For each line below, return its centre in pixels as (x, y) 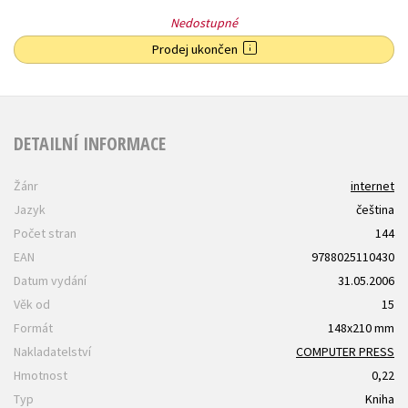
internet (372, 186)
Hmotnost (41, 376)
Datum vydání (50, 281)
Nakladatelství (52, 352)
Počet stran (45, 234)
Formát (33, 328)
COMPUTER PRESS (345, 352)
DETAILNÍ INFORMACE (90, 144)
